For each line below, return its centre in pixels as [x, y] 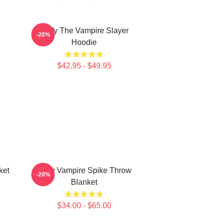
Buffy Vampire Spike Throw [84, 170]
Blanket [84, 182]
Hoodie [84, 42]
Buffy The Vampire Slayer [84, 31]
